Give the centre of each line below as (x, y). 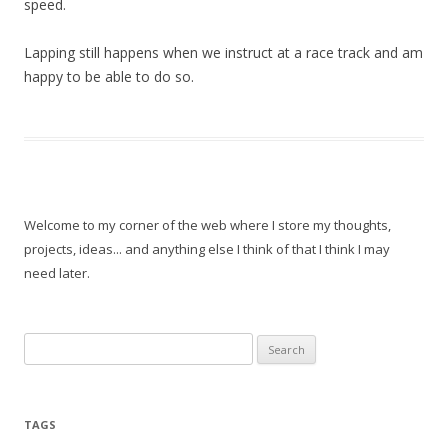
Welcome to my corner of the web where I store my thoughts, (207, 225)
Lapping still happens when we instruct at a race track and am (223, 52)
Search (44, 344)
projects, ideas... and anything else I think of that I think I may (207, 249)
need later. (57, 273)
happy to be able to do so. (109, 76)
